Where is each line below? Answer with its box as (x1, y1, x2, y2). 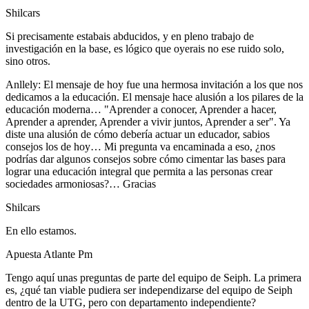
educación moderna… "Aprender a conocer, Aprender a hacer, (6, 103, 277, 115)
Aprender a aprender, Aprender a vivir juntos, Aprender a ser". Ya (6, 115, 290, 128)
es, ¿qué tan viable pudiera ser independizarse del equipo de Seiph (6, 283, 292, 296)
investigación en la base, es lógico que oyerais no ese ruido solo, (6, 42, 284, 54)
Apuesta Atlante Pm (6, 248, 92, 260)
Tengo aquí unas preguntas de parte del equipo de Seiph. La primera (6, 271, 301, 283)
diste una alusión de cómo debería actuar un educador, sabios (6, 128, 270, 140)
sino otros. (6, 54, 50, 67)
